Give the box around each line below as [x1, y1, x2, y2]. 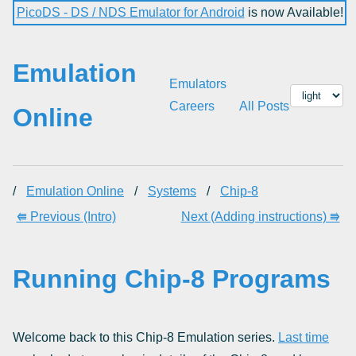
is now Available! [244, 6, 343, 19]
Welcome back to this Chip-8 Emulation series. [13, 331, 278, 344]
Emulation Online [26, 184, 124, 198]
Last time [278, 331, 329, 344]
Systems [148, 184, 196, 198]
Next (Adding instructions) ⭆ [180, 210, 340, 223]
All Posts [238, 99, 289, 113]
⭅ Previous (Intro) [16, 210, 116, 223]
